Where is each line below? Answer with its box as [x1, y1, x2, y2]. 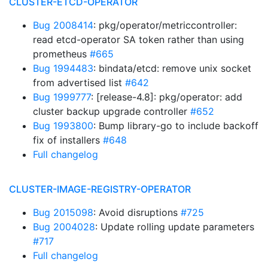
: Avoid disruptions [93, 206, 181, 218]
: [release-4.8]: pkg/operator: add [91, 91, 242, 103]
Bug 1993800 [33, 120, 93, 132]
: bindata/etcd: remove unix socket [93, 62, 251, 74]
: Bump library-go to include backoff [93, 120, 258, 132]
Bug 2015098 [33, 206, 93, 218]
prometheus [33, 48, 90, 60]
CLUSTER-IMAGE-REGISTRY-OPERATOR [9, 183, 191, 195]
